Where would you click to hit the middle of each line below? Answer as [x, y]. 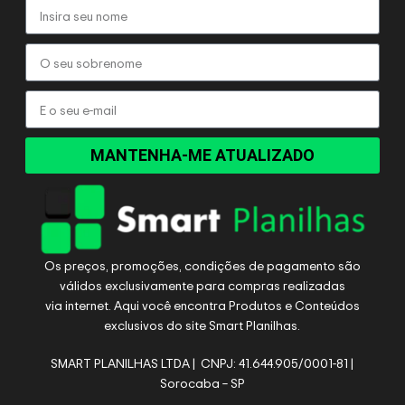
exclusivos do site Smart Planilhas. [202, 325]
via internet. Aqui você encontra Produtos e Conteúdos [202, 305]
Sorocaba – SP [202, 382]
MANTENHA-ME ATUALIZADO [202, 155]
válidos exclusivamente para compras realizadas [202, 285]
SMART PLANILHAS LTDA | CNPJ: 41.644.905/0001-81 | [202, 363]
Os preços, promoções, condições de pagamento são [202, 265]
